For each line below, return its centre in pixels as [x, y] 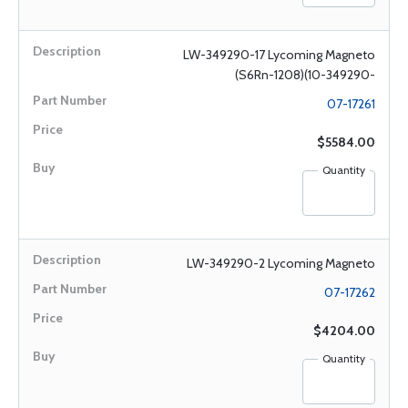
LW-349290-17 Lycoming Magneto [279, 55]
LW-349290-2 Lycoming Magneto [281, 263]
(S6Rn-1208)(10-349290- [305, 75]
